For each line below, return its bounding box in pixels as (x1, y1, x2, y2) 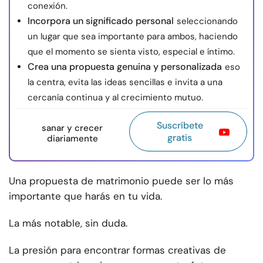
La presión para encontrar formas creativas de (9, 244, 226, 257)
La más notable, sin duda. (9, 217, 127, 230)
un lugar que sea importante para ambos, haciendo (28, 31, 238, 43)
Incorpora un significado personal (28, 15, 174, 28)
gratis (167, 131, 193, 144)
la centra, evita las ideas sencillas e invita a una (28, 76, 222, 89)
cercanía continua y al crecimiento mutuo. (28, 92, 203, 104)
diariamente (46, 133, 98, 145)
